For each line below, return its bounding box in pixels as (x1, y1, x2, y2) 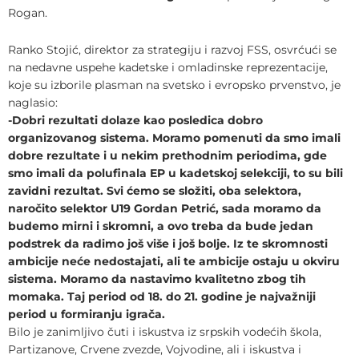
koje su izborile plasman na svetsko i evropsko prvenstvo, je (8, 79, 341, 91)
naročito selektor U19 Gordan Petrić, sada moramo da (8, 202, 321, 215)
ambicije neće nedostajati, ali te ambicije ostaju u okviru (8, 255, 340, 268)
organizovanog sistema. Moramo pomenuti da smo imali (8, 131, 341, 144)
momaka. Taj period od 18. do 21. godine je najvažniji (8, 290, 316, 303)
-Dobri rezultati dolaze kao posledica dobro (8, 114, 263, 127)
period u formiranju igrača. (8, 308, 165, 321)
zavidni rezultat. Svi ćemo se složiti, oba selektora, (8, 184, 301, 197)
